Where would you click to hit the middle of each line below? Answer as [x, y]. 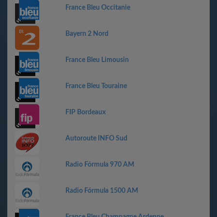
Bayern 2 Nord [87, 34]
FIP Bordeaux [85, 112]
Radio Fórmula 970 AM [100, 165]
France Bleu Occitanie [98, 8]
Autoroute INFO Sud [96, 139]
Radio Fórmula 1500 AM [102, 191]
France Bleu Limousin [97, 60]
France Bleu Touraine [96, 86]
